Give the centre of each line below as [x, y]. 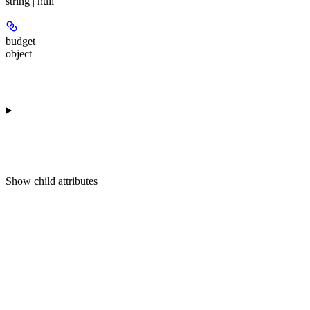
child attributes [66, 181]
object [19, 53]
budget [20, 41]
